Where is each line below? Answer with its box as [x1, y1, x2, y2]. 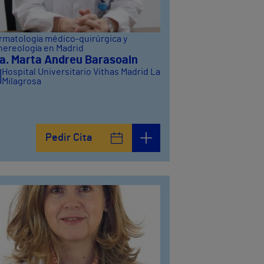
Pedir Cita [45, 133, 92, 144]
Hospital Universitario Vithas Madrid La [1, 67, 160, 77]
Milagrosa [1, 77, 41, 87]
